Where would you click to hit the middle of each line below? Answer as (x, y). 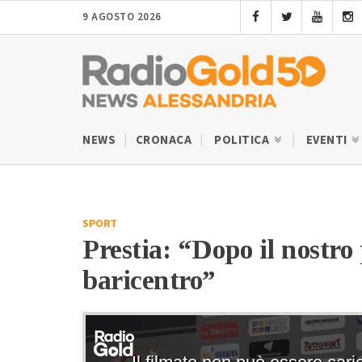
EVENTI (328, 140)
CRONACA (163, 140)
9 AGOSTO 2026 (122, 17)
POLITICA (243, 140)
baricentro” (149, 280)
